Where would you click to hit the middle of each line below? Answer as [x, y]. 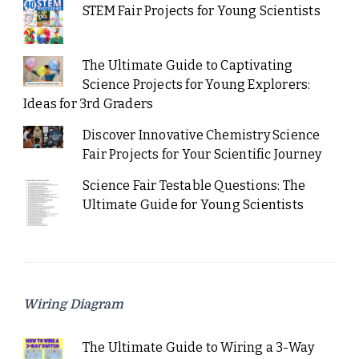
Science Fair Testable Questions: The [194, 186]
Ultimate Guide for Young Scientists [193, 205]
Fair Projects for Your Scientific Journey [202, 155]
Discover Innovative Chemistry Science [201, 135]
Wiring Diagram [73, 304]
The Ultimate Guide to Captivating [188, 66]
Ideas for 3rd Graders [89, 104]
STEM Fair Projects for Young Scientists [201, 10]
